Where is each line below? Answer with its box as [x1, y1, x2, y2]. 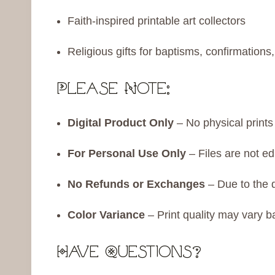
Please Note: [51, 82, 170, 99]
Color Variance [68, 209, 145, 222]
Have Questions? [51, 245, 201, 262]
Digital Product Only [68, 117, 174, 130]
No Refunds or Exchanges [68, 178, 205, 191]
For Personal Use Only [68, 147, 186, 160]
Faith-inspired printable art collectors [68, 15, 246, 28]
